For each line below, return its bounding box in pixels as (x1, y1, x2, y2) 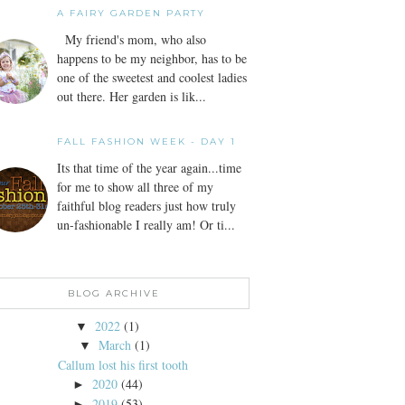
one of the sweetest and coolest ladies (57, 69, 247, 87)
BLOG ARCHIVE (68, 287, 160, 299)
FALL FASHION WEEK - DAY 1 (57, 135, 236, 147)
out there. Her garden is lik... (57, 88, 206, 106)
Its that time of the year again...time (57, 158, 241, 176)
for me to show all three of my (57, 177, 213, 195)
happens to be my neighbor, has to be (57, 50, 247, 68)
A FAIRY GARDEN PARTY (57, 7, 205, 20)
